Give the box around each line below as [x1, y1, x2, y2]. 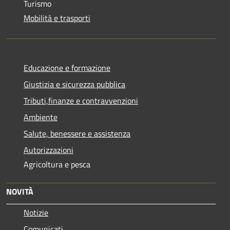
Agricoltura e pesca [24, 158, 90, 171]
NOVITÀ [6, 185, 33, 198]
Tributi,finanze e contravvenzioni [24, 94, 138, 107]
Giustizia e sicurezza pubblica [24, 78, 125, 91]
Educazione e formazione [24, 62, 110, 74]
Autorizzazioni [24, 144, 73, 157]
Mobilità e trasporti [24, 12, 90, 25]
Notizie [24, 206, 48, 219]
